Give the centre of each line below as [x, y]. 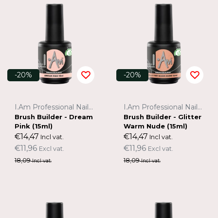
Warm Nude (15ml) [155, 126]
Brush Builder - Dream [54, 117]
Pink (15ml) [34, 126]
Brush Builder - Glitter [163, 117]
